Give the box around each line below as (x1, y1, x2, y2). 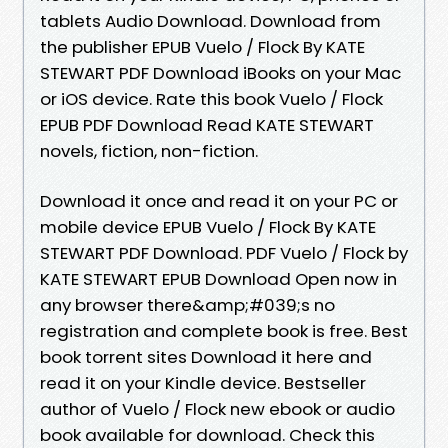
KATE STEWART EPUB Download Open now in (40, 266, 397, 291)
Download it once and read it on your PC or (40, 188, 398, 213)
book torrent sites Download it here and (40, 344, 372, 369)
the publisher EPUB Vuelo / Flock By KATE (40, 34, 365, 59)
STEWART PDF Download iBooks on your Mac (40, 60, 401, 85)
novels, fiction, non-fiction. (40, 138, 258, 163)
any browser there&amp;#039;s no (40, 292, 335, 317)
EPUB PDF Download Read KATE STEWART (40, 112, 374, 137)
